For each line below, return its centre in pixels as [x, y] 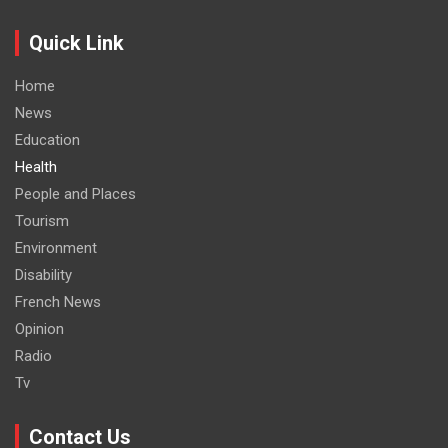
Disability [43, 275]
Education [47, 140]
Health [36, 167]
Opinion [39, 329]
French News [58, 302]
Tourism [42, 221]
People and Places [75, 194]
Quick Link [76, 43]
